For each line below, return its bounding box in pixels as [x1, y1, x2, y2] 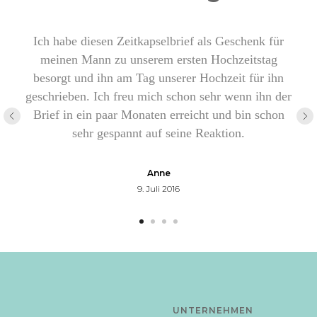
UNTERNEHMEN [173, 304, 253, 316]
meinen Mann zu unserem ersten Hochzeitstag [40, 52, 277, 67]
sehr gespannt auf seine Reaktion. [72, 125, 245, 140]
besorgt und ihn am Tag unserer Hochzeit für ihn [33, 70, 284, 85]
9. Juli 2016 [137, 183, 180, 194]
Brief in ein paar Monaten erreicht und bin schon [33, 107, 284, 122]
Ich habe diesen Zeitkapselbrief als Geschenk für [33, 33, 284, 48]
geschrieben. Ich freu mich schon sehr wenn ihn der [25, 88, 292, 103]
